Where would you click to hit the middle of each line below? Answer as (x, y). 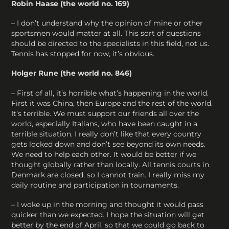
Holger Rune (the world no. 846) (72, 73)
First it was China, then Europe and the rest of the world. (112, 103)
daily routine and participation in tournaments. (95, 185)
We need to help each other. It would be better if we (104, 154)
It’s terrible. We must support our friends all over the (105, 113)
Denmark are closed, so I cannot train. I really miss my (108, 175)
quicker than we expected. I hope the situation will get (108, 214)
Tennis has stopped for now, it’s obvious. (83, 54)
